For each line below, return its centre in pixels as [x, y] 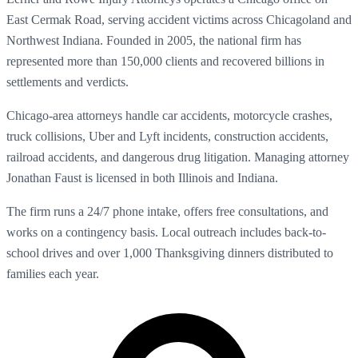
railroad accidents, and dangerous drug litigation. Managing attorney [178, 157]
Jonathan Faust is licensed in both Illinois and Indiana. [142, 177]
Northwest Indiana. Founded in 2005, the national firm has [154, 40]
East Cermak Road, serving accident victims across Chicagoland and [179, 19]
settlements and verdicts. [68, 82]
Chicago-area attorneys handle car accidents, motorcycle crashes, [169, 115]
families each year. [53, 273]
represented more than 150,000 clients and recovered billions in [165, 61]
